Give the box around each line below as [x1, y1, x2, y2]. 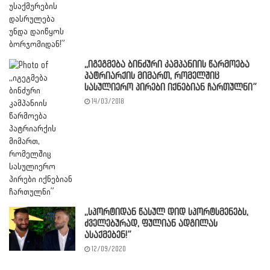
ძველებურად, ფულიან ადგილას [84, 218, 218, 229]
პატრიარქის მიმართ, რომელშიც [84, 71, 219, 81]
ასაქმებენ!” [84, 230, 131, 240]
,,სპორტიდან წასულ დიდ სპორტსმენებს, [84, 207, 248, 218]
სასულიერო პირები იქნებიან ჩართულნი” [84, 82, 257, 93]
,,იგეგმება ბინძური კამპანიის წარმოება [84, 59, 250, 70]
